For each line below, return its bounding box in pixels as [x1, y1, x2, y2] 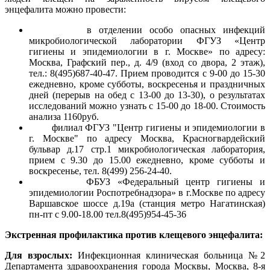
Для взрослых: [5, 250, 72, 260]
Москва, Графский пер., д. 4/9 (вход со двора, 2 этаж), [29, 57, 265, 67]
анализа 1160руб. [29, 111, 99, 122]
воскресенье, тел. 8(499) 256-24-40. [29, 165, 172, 176]
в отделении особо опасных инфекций [29, 24, 265, 35]
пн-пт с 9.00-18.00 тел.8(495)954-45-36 [29, 209, 186, 219]
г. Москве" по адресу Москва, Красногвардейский [29, 133, 265, 143]
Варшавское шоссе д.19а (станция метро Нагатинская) [29, 198, 265, 209]
